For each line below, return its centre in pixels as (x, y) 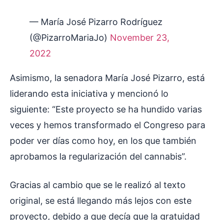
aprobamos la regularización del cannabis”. (99, 157)
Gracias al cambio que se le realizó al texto (98, 185)
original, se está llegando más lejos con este (101, 201)
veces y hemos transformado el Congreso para (108, 125)
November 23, (140, 38)
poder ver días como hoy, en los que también (103, 141)
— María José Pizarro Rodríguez (96, 22)
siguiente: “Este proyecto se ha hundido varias (106, 110)
